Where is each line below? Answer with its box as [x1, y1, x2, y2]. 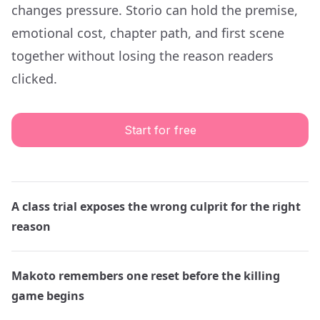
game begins [11, 288, 84, 304]
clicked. [11, 70, 57, 87]
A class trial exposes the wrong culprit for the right [11, 199, 301, 214]
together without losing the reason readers [11, 47, 274, 64]
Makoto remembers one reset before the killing [11, 268, 280, 284]
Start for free [124, 123, 196, 137]
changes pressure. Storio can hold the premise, [11, 1, 298, 19]
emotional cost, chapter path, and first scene [11, 24, 284, 41]
